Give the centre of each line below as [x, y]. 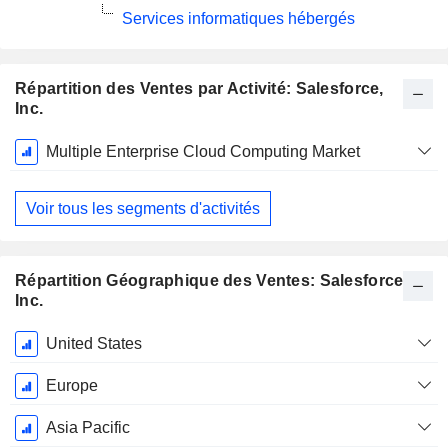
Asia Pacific [87, 428]
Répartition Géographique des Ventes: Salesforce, [211, 281]
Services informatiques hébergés [238, 18]
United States [93, 344]
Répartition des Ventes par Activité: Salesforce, [199, 88]
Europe [71, 386]
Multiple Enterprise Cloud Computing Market [202, 151]
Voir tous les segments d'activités [143, 208]
